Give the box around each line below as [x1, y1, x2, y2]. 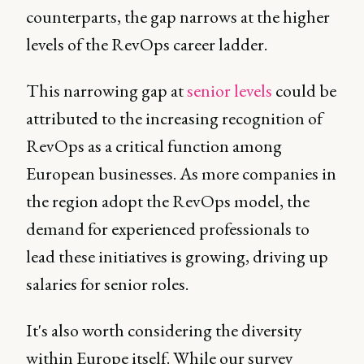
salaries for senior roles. [26, 271, 188, 296]
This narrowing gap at [26, 78, 187, 102]
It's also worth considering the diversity [26, 318, 302, 342]
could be [272, 78, 336, 102]
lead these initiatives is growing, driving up [26, 244, 328, 268]
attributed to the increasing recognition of [26, 106, 323, 130]
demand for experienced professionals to [26, 216, 310, 240]
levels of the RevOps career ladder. [26, 32, 271, 56]
